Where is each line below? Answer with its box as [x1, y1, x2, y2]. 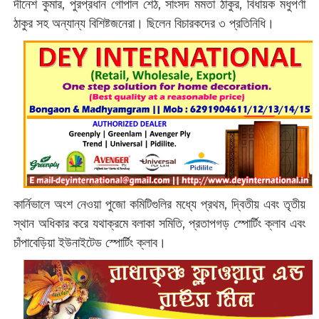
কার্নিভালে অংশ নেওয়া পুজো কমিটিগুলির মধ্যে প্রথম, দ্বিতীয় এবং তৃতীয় [13, 197, 306, 213]
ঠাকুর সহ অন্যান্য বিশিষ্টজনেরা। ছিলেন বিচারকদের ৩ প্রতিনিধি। [13, 15, 278, 31]
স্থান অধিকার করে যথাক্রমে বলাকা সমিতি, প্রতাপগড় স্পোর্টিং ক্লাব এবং [13, 216, 306, 232]
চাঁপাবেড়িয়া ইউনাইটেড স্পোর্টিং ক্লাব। [13, 235, 166, 251]
